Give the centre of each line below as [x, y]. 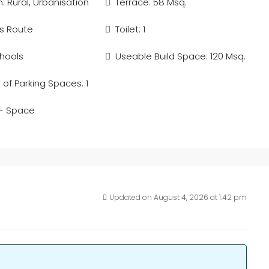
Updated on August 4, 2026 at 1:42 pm [178, 197]
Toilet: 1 [131, 29]
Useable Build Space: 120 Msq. [181, 56]
